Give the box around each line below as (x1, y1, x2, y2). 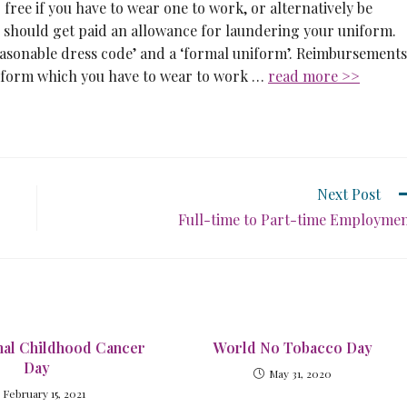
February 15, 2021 (3, 386, 86, 401)
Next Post (317, 184, 381, 203)
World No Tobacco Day (213, 338, 372, 357)
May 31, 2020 (269, 366, 333, 381)
